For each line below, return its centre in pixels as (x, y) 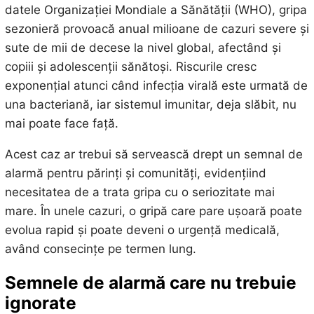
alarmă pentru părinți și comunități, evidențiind (135, 173)
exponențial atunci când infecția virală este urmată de (156, 85)
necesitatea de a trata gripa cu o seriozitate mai (139, 192)
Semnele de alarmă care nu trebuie (150, 282)
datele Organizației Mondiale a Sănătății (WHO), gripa (156, 9)
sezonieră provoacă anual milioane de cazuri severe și (157, 28)
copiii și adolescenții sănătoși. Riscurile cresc (130, 66)
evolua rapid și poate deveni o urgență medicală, (142, 230)
